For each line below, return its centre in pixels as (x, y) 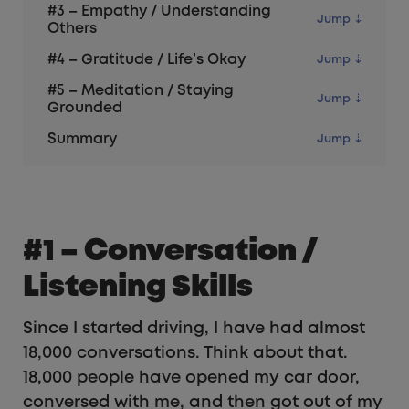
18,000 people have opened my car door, (191, 378)
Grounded (85, 108)
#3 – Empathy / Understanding (159, 11)
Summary (82, 139)
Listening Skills (138, 287)
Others (72, 28)
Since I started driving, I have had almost (194, 329)
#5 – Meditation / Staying (141, 90)
